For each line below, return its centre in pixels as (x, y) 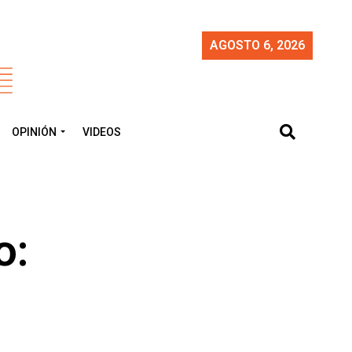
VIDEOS (102, 132)
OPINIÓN (34, 132)
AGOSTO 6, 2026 (257, 45)
